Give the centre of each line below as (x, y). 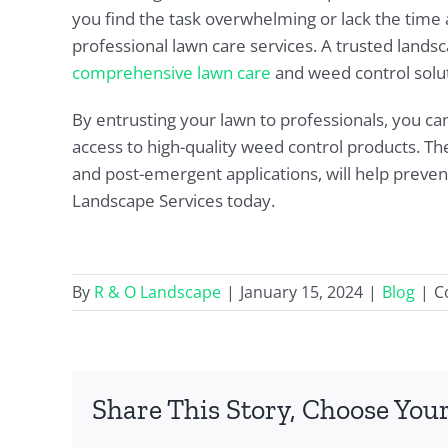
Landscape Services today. (173, 201)
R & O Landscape (157, 292)
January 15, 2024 (301, 292)
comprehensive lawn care (171, 73)
